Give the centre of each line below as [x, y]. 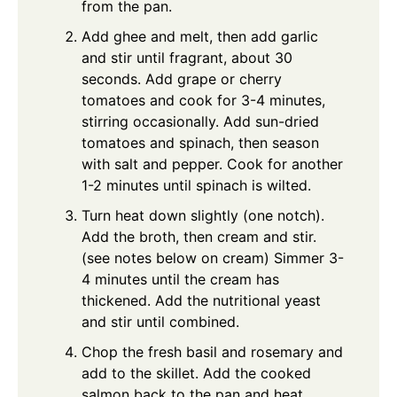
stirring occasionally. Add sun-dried [200, 121]
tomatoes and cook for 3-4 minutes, [203, 100]
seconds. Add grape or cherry [182, 79]
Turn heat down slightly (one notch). [203, 215]
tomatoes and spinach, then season [200, 143]
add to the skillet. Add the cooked [196, 373]
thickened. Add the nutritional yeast [201, 300]
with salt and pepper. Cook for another [212, 164]
